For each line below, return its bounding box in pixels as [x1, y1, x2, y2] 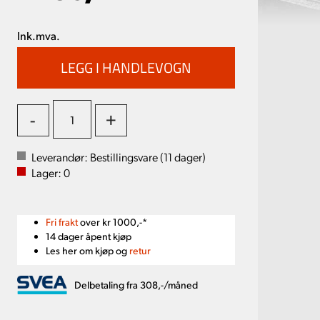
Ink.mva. [16, 28, 60, 43]
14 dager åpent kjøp [45, 230, 131, 242]
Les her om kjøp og [45, 244, 129, 256]
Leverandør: [31, 149, 90, 164]
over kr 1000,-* [77, 216, 147, 228]
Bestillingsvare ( [89, 149, 164, 164]
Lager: [31, 165, 64, 180]
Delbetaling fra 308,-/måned [74, 278, 198, 291]
